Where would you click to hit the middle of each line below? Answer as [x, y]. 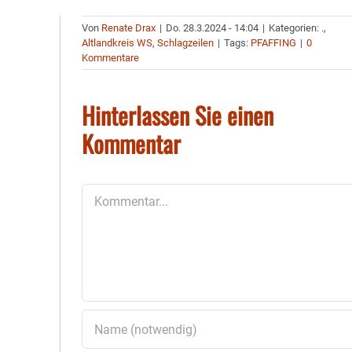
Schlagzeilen [186, 43]
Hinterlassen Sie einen [178, 115]
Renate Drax [129, 28]
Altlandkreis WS [117, 43]
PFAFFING [274, 43]
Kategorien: [295, 28]
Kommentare [111, 58]
